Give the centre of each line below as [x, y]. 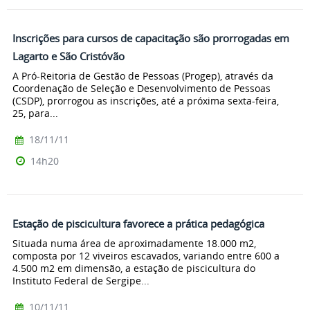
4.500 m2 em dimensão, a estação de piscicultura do [134, 268]
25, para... [35, 113]
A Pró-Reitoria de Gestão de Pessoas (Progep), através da [143, 75]
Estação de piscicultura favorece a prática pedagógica [138, 223]
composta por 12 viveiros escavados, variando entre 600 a [146, 255]
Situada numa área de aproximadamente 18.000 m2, [134, 243]
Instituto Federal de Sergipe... [81, 280]
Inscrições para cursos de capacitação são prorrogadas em [151, 38]
